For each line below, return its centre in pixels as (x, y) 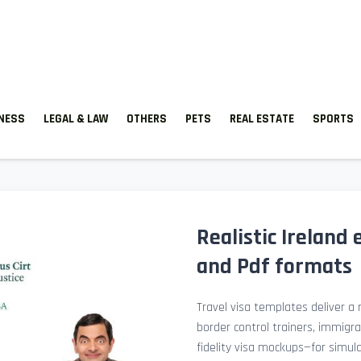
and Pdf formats (274, 267)
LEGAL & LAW (76, 119)
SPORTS (333, 119)
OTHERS (147, 119)
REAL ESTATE (262, 119)
